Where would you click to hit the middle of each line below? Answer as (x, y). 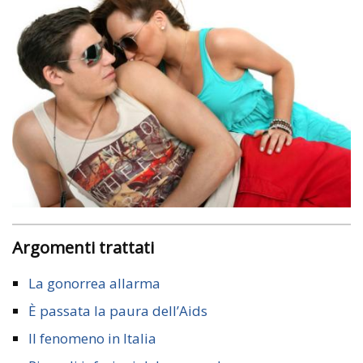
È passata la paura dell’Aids (118, 311)
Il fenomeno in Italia (92, 339)
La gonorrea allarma (94, 284)
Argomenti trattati (88, 248)
